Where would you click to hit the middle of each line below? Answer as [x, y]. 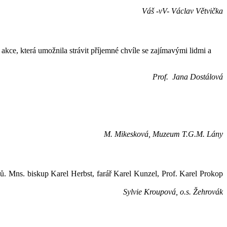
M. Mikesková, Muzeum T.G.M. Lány [163, 134]
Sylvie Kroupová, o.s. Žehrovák [173, 192]
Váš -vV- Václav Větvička [182, 11]
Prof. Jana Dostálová [188, 77]
